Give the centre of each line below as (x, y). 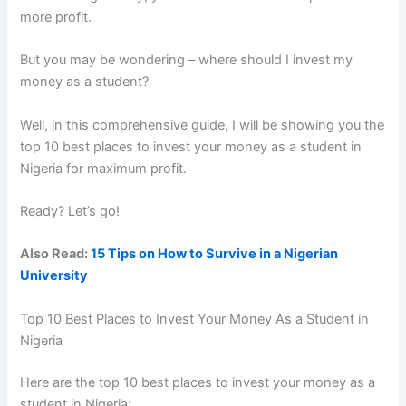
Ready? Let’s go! (70, 211)
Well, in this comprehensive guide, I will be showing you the (203, 125)
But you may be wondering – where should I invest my (187, 60)
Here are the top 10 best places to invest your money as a (198, 382)
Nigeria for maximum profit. (104, 168)
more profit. (56, 17)
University (54, 276)
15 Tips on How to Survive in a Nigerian (215, 254)
